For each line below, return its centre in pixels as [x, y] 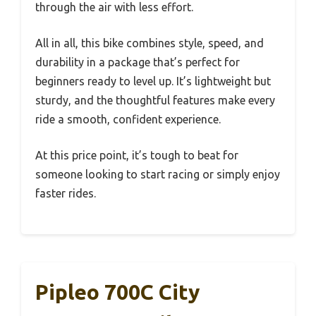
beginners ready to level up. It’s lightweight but [153, 81]
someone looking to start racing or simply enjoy [158, 174]
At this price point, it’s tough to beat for [137, 155]
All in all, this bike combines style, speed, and [150, 43]
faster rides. [66, 193]
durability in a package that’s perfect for [138, 62]
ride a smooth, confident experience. [128, 119]
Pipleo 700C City [117, 292]
